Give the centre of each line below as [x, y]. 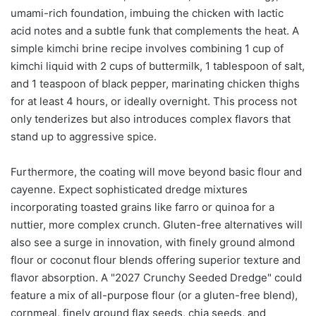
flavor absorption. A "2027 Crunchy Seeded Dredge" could [156, 278]
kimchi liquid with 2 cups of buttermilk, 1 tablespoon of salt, [158, 66]
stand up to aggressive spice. [84, 137]
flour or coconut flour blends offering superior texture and [156, 260]
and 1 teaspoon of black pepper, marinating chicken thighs [155, 84]
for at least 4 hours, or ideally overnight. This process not [154, 102]
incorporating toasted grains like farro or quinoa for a [142, 207]
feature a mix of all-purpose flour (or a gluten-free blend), [154, 296]
